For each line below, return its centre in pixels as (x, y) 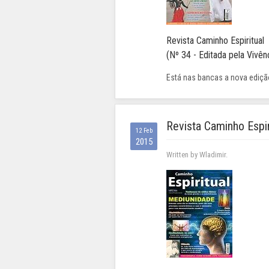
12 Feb (144, 131)
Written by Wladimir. (197, 155)
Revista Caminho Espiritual (215, 41)
